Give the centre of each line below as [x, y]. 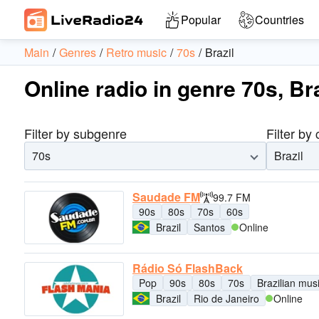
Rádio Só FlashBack [188, 268]
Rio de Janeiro [226, 299]
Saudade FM [166, 197]
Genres [78, 52]
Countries [279, 20]
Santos [209, 227]
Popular [201, 20]
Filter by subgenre [75, 133]
